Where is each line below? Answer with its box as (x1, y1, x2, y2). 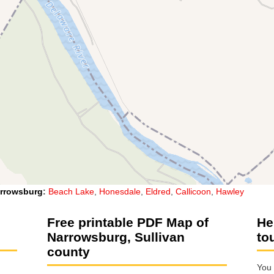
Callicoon (176, 186, 211, 196)
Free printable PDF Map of (47, 215, 209, 229)
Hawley (216, 186, 244, 196)
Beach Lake (48, 186, 94, 196)
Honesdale (99, 186, 141, 196)
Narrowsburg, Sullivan (47, 229, 185, 244)
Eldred (146, 186, 171, 196)
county (47, 244, 90, 259)
